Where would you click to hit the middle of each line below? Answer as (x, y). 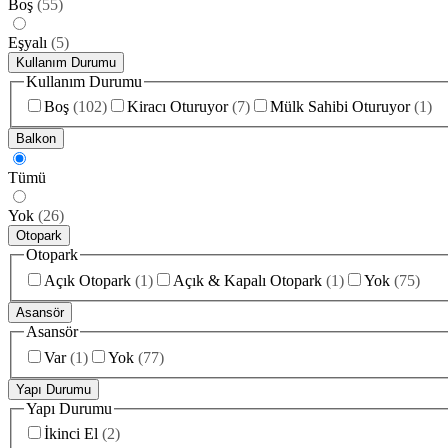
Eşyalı (27, 42)
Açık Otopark (87, 280)
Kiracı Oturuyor (177, 107)
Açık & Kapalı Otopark (247, 280)
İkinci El (71, 434)
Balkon (36, 139)
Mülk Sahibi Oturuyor (340, 107)
